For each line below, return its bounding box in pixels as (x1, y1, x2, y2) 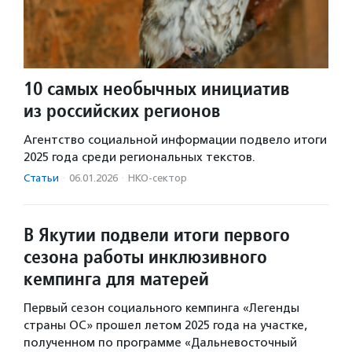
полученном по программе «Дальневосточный (24, 335, 297, 350)
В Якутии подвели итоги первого (24, 222, 290, 247)
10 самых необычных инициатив (24, 76, 290, 101)
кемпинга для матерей (24, 266, 209, 291)
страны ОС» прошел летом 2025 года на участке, (24, 318, 307, 333)
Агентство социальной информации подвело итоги (24, 133, 327, 148)
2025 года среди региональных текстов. (24, 150, 255, 165)
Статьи (24, 172, 59, 185)
